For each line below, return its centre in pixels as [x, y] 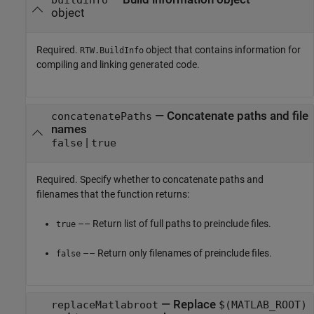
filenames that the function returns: [113, 194]
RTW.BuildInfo [112, 50]
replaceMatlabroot [104, 305]
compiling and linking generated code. [118, 64]
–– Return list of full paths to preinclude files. [173, 224]
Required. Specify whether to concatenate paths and [150, 179]
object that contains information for [222, 49]
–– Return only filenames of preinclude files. [176, 253]
